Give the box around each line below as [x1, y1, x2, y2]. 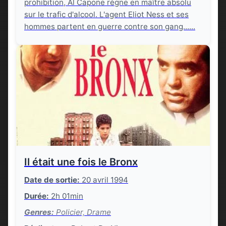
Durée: [24, 191, 49, 201]
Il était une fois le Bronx [24, 156, 138, 168]
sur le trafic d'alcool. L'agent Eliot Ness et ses [24, 10, 189, 19]
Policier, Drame [54, 207, 111, 217]
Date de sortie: [24, 175, 80, 185]
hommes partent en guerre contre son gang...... [24, 22, 195, 31]
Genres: [24, 207, 54, 217]
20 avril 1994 [80, 175, 128, 185]
